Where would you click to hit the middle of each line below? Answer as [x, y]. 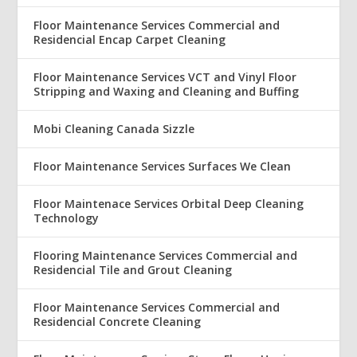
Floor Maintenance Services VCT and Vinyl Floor [165, 76]
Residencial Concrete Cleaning [118, 321]
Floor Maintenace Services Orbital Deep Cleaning [169, 203]
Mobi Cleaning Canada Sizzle [114, 128]
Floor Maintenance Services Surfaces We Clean [163, 166]
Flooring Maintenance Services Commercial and [166, 255]
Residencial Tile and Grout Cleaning [133, 269]
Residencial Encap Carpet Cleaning [130, 39]
